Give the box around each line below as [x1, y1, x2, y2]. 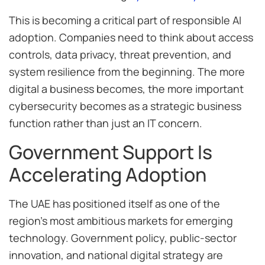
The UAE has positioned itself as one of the [9, 196, 220, 211]
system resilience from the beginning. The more [9, 64, 245, 79]
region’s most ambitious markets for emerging [9, 213, 233, 228]
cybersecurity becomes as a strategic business [9, 99, 241, 114]
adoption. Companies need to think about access [9, 30, 253, 45]
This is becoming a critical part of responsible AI [9, 13, 241, 28]
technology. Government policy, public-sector [9, 230, 237, 245]
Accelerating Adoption [9, 161, 206, 188]
